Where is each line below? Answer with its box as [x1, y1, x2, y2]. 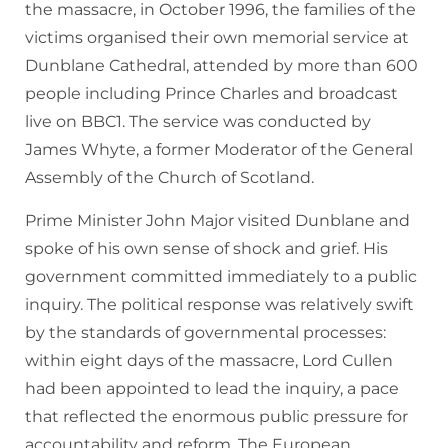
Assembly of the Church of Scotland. [25, 168, 314, 188]
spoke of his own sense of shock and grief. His [25, 239, 388, 259]
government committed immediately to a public [25, 267, 417, 287]
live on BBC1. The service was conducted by [25, 112, 371, 132]
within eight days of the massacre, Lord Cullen [25, 351, 393, 371]
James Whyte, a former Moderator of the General [25, 140, 413, 160]
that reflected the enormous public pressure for [25, 407, 408, 427]
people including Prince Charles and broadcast [25, 84, 398, 104]
